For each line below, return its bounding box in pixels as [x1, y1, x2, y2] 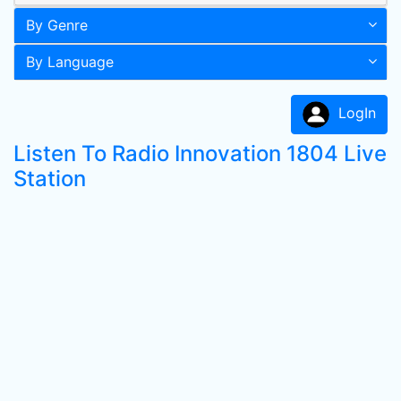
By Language [26, 53, 114, 71]
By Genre [26, 16, 88, 34]
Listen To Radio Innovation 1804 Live [13, 141, 387, 166]
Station [13, 166, 86, 192]
